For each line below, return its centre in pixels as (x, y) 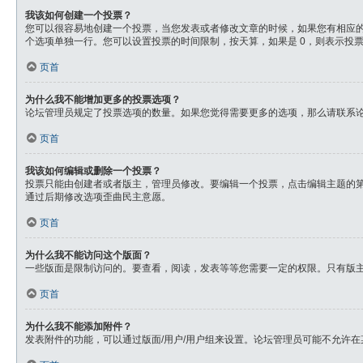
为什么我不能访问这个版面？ (88, 255)
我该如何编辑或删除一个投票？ (93, 171)
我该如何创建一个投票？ (79, 15)
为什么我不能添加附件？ (79, 327)
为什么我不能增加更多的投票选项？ (103, 100)
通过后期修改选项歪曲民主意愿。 (98, 197)
